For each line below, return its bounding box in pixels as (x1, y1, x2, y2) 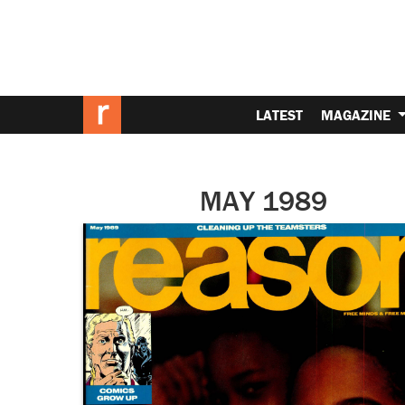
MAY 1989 (200, 183, 327, 218)
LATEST (256, 105, 304, 124)
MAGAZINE (321, 105, 395, 124)
